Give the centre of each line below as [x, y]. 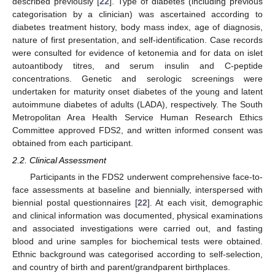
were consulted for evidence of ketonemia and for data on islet [137, 53]
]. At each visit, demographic [205, 203]
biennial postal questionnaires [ [75, 203]
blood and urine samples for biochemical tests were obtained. [137, 242]
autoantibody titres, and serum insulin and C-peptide [137, 66]
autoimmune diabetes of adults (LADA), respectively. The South [137, 104]
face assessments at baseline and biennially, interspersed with [137, 190]
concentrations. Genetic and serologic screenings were [137, 79]
